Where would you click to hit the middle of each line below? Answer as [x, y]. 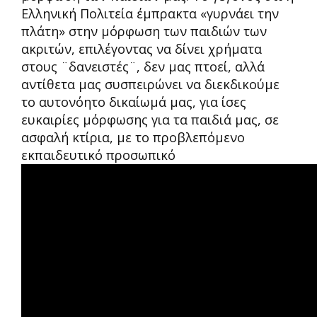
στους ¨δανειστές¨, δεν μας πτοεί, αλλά [143, 67]
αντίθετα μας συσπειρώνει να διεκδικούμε [150, 84]
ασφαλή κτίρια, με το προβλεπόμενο [133, 137]
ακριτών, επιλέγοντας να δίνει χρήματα [142, 49]
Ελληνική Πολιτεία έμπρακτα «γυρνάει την [150, 13]
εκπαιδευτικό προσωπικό [98, 155]
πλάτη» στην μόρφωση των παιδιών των [144, 31]
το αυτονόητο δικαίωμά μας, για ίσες [134, 102]
